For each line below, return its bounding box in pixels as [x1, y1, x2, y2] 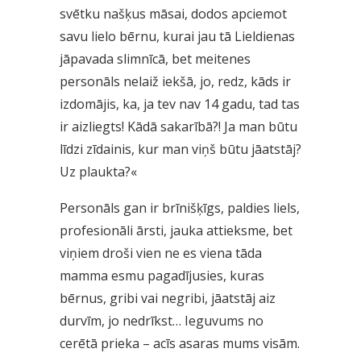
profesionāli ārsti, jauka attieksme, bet [60, 221, 293, 239]
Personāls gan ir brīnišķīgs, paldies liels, [60, 198, 300, 217]
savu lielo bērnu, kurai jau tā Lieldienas [60, 27, 295, 45]
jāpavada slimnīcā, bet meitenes [60, 49, 251, 68]
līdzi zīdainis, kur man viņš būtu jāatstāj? [60, 139, 301, 158]
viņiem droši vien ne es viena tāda [60, 243, 262, 262]
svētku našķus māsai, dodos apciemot [60, 4, 287, 23]
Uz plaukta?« [60, 162, 137, 180]
